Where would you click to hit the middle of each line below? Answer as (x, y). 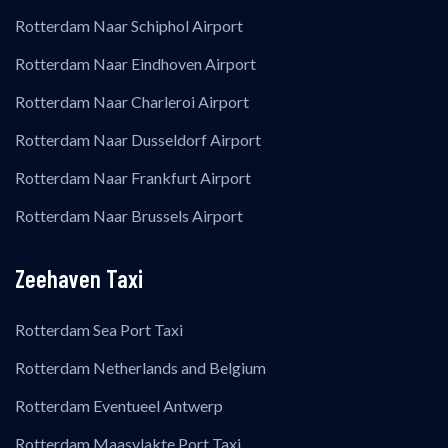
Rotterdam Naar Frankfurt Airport (133, 177)
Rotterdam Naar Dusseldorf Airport (138, 139)
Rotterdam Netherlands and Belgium (140, 367)
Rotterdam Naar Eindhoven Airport (135, 63)
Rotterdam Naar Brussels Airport (129, 215)
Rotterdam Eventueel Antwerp (119, 405)
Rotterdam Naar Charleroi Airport (132, 101)
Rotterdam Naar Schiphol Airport (129, 25)
